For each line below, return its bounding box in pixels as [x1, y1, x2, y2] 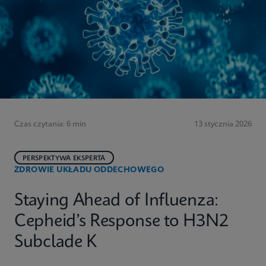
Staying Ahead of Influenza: [14, 192, 218, 210]
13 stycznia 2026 [194, 121, 252, 128]
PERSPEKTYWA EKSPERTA [23, 155, 106, 162]
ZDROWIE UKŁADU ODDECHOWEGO [14, 166, 164, 174]
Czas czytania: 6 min [14, 121, 86, 128]
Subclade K [14, 234, 97, 251]
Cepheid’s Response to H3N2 [14, 213, 229, 230]
